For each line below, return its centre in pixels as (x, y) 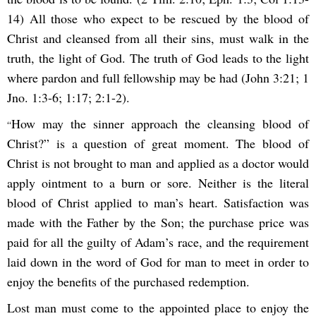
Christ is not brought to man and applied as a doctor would (158, 163)
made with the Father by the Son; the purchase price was (158, 222)
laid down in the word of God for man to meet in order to (158, 261)
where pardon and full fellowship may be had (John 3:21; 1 (158, 77)
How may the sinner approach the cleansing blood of (160, 123)
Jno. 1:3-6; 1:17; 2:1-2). (68, 97)
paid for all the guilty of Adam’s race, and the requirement (158, 242)
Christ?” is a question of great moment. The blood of (158, 143)
